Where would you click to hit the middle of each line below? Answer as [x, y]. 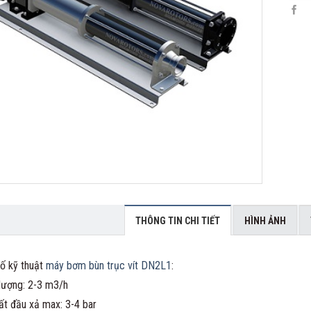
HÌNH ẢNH [265, 220]
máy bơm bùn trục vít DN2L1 [109, 265]
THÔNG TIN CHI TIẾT [178, 220]
